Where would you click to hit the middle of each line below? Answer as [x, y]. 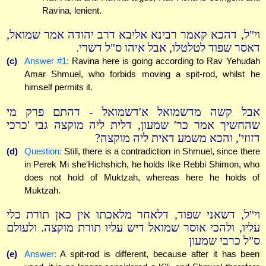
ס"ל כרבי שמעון [224, 241]
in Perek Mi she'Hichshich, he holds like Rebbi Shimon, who [142, 164]
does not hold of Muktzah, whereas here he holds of [142, 177]
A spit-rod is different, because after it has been [158, 254]
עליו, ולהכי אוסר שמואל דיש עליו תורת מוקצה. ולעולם [133, 228]
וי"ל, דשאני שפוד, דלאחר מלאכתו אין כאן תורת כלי [133, 215]
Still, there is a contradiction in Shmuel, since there [161, 151]
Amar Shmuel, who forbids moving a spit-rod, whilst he [142, 74]
